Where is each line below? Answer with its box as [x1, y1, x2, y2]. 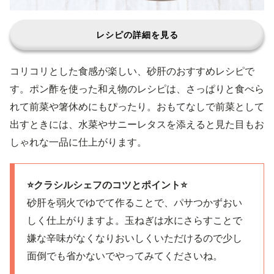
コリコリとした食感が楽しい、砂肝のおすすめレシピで [10, 65, 254, 77]
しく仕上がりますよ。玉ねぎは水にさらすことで [27, 214, 242, 226]
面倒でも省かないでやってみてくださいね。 [27, 250, 223, 262]
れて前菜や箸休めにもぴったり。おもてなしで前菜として [10, 100, 264, 113]
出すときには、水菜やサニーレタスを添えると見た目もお [10, 118, 264, 130]
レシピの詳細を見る [95, 29, 179, 40]
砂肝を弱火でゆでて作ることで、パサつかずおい [27, 196, 242, 209]
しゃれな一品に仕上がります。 [10, 136, 147, 148]
